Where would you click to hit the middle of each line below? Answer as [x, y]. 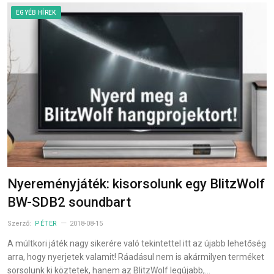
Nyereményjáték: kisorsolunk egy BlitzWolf [136, 184]
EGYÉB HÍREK [36, 13]
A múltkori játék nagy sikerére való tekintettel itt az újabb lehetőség [137, 244]
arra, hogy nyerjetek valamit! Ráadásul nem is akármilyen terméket [136, 257]
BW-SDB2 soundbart [69, 202]
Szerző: [20, 224]
